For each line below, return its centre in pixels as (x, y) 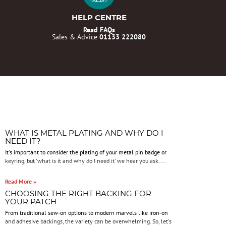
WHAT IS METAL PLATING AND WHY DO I (84, 133)
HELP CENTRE (99, 17)
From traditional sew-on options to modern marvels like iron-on (86, 213)
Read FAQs (99, 30)
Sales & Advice (76, 37)
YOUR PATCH (31, 202)
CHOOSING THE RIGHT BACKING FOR (78, 193)
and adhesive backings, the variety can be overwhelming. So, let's (88, 221)
